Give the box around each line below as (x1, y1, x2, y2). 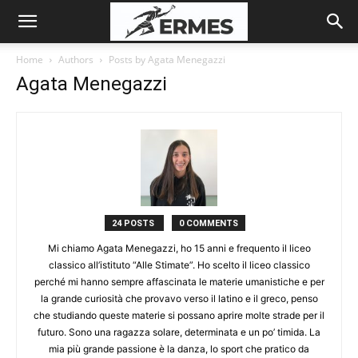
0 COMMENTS (179, 218, 238, 229)
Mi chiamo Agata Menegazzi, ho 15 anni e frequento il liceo (47, 242, 311, 254)
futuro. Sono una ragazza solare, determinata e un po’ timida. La (38, 326, 320, 338)
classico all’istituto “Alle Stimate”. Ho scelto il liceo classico (48, 259, 310, 271)
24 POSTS (112, 218, 157, 229)
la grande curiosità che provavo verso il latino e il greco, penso (40, 292, 318, 304)
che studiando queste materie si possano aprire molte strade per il (34, 309, 324, 321)
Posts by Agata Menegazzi (109, 53, 225, 66)
